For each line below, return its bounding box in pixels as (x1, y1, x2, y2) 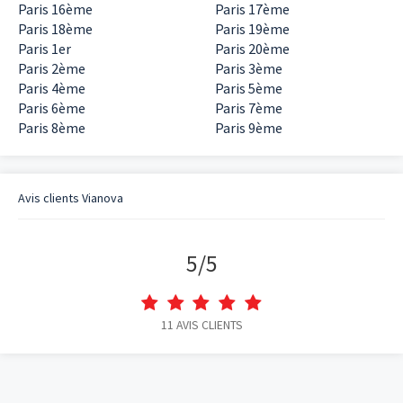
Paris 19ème (215, 20, 290, 38)
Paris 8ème (18, 119, 85, 137)
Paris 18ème (18, 20, 93, 38)
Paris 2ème (18, 59, 85, 77)
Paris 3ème (215, 59, 282, 77)
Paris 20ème (215, 40, 290, 58)
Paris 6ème (18, 99, 85, 117)
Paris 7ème (215, 99, 282, 117)
